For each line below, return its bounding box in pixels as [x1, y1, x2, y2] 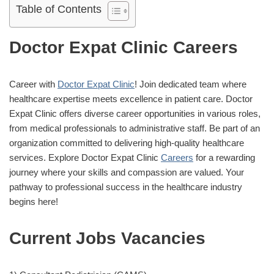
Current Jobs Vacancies [9, 228, 206, 248]
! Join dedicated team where [135, 78, 246, 89]
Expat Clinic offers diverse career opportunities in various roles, [9, 108, 261, 119]
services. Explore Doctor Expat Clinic [9, 152, 161, 163]
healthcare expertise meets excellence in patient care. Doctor [9, 93, 253, 104]
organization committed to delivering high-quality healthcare [9, 137, 244, 148]
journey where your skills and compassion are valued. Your [9, 166, 244, 177]
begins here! [9, 196, 58, 207]
